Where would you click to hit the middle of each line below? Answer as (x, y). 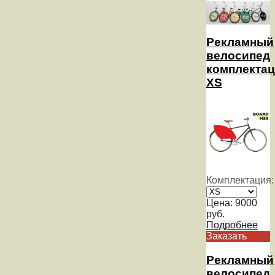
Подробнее (232, 225)
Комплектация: (240, 180)
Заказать (227, 236)
